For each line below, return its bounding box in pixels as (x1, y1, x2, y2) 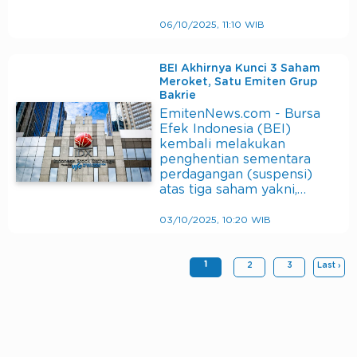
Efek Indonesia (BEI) (159, 122, 291, 135)
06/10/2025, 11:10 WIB (159, 19, 265, 29)
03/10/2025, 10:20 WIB (159, 214, 271, 225)
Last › (317, 261, 341, 269)
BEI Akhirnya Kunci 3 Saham (159, 62, 320, 74)
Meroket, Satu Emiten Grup (159, 76, 317, 88)
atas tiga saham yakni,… (159, 182, 306, 196)
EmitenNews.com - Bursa (159, 107, 320, 120)
